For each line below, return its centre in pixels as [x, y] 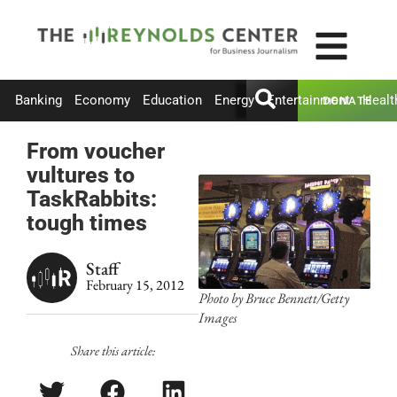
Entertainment [308, 101]
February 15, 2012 [135, 284]
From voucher [96, 151]
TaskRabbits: [92, 198]
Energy [234, 101]
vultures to [81, 175]
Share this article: [113, 350]
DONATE [347, 100]
